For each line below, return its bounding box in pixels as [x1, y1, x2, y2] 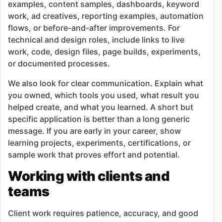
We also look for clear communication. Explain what [8, 78, 204, 88]
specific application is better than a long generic [8, 113, 190, 124]
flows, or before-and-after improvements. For [8, 22, 180, 33]
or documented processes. [8, 58, 111, 68]
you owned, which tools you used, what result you [8, 90, 200, 100]
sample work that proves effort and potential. [8, 149, 180, 160]
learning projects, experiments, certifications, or [8, 137, 191, 148]
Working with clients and [8, 167, 170, 184]
